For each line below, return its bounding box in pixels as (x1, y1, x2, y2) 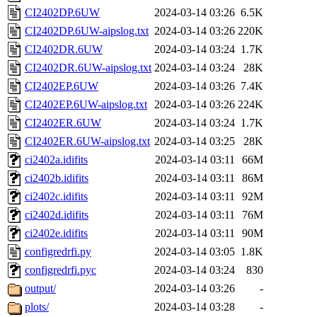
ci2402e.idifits (25, 227, 88, 240)
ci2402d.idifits (25, 209, 88, 221)
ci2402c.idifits (25, 190, 88, 203)
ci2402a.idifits (25, 154, 88, 166)
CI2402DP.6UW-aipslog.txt (25, 25, 149, 38)
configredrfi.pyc (25, 264, 96, 277)
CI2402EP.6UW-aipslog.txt (25, 98, 147, 111)
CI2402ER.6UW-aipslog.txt (25, 135, 150, 148)
